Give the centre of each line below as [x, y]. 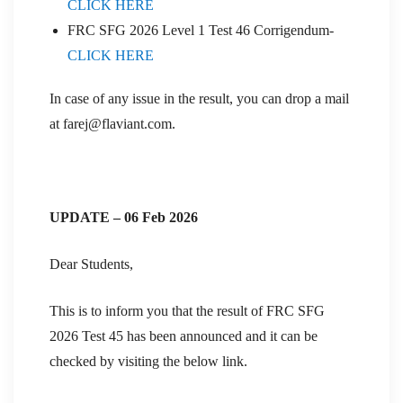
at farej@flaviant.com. [112, 123]
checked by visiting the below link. [148, 361]
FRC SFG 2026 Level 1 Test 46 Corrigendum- [201, 30]
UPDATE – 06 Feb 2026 [124, 217]
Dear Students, [91, 264]
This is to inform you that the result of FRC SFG [187, 310]
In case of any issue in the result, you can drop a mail [199, 98]
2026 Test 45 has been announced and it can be [184, 336]
